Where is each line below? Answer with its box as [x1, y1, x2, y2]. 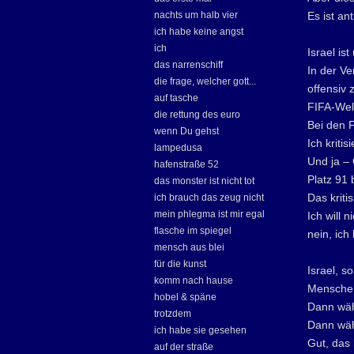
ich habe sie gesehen [154, 325, 247, 336]
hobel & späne [154, 292, 217, 303]
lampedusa [154, 142, 202, 153]
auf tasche [154, 92, 198, 104]
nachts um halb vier [154, 9, 238, 21]
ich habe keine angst [154, 26, 243, 37]
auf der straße [154, 341, 213, 352]
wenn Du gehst [154, 126, 219, 137]
